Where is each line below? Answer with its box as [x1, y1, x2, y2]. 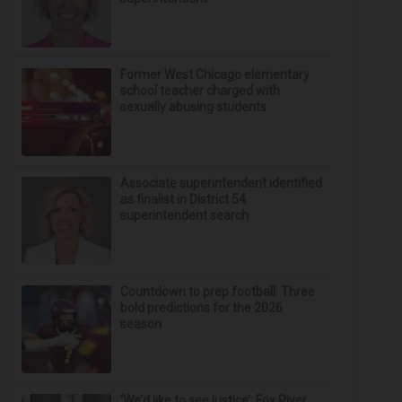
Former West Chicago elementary [120, 67, 310, 82]
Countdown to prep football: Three [120, 284, 316, 299]
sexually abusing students [120, 100, 267, 114]
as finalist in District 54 [120, 192, 247, 206]
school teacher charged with [120, 83, 281, 98]
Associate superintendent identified [120, 176, 323, 190]
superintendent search [120, 208, 249, 223]
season [120, 317, 162, 331]
